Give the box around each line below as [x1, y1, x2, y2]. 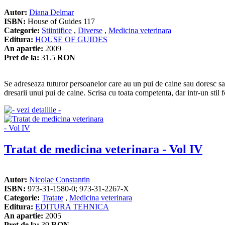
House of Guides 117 [26, 17, 95, 26]
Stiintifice [42, 26, 72, 35]
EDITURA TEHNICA [35, 202, 109, 211]
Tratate [42, 193, 63, 202]
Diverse [78, 26, 102, 35]
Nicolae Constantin [29, 175, 90, 184]
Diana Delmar [29, 8, 74, 17]
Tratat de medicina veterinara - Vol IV [4, 142, 202, 156]
